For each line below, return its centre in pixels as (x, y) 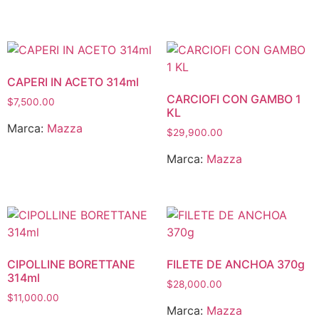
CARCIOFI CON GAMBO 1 (234, 99)
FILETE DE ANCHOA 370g (236, 264)
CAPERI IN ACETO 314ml (73, 82)
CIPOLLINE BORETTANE (71, 264)
